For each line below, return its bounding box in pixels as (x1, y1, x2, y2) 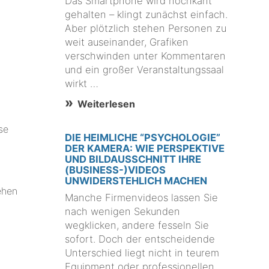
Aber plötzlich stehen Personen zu (65, 22, 227, 34)
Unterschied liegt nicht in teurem (65, 247, 220, 259)
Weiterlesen (77, 97, 135, 110)
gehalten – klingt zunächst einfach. (65, 8, 228, 20)
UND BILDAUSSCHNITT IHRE (65, 153, 202, 165)
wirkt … (65, 77, 99, 89)
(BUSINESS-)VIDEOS (65, 163, 166, 176)
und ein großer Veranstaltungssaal (65, 63, 225, 76)
